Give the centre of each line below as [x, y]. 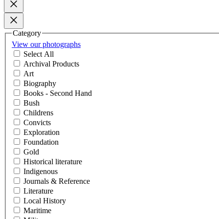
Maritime [37, 211]
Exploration [42, 132]
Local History [45, 201]
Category [27, 33]
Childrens [38, 113]
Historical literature [53, 162]
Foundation [41, 142]
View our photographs [55, 44]
